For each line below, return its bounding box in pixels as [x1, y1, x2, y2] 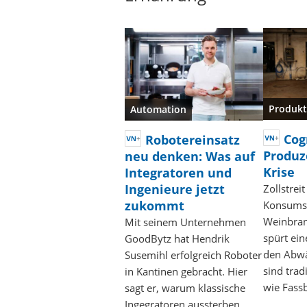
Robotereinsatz [145, 131, 240, 148]
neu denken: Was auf [125, 147, 255, 164]
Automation [130, 102, 186, 116]
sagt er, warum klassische [125, 280, 245, 295]
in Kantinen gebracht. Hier [125, 264, 247, 278]
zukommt [125, 197, 184, 214]
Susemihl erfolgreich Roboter [125, 247, 262, 262]
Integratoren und [125, 164, 232, 181]
